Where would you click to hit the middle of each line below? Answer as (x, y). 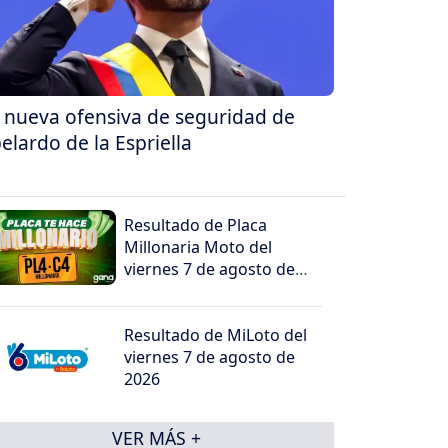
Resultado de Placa (196, 225)
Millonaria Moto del (198, 247)
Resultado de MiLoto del (216, 335)
